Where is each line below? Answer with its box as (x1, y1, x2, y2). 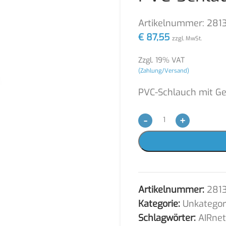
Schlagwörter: (138, 212, 196, 224)
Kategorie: (138, 198, 180, 210)
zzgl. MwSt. (172, 34, 202, 42)
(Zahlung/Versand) (138, 67, 189, 75)
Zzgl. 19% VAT (138, 55, 185, 65)
